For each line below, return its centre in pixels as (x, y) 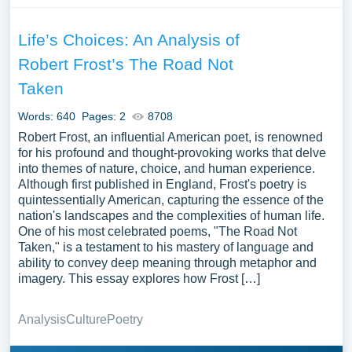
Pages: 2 (103, 116)
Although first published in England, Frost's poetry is (162, 184)
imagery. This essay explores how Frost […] (139, 279)
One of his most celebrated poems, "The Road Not (157, 231)
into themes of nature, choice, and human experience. (166, 169)
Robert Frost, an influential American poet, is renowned (170, 137)
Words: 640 (46, 116)
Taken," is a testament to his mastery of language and (165, 247)
